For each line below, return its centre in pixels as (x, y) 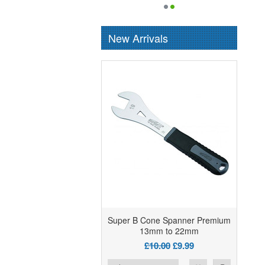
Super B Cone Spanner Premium (169, 220)
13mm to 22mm (169, 231)
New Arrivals (138, 38)
